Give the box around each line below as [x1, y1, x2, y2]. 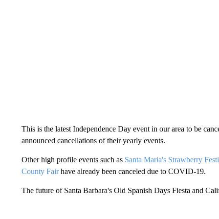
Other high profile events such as [21, 155, 125, 164]
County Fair [21, 167, 59, 176]
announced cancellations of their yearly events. [21, 136, 165, 145]
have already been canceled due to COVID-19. [58, 167, 206, 176]
